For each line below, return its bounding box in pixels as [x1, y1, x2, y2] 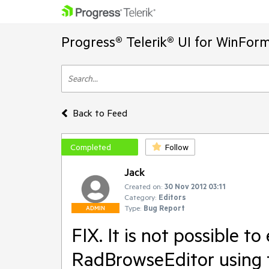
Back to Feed [72, 107, 127, 119]
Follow [165, 142, 189, 153]
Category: [124, 192, 156, 202]
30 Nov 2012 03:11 [165, 181, 226, 191]
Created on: [124, 181, 162, 191]
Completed [70, 142, 111, 153]
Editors [159, 192, 186, 202]
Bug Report [144, 203, 185, 213]
